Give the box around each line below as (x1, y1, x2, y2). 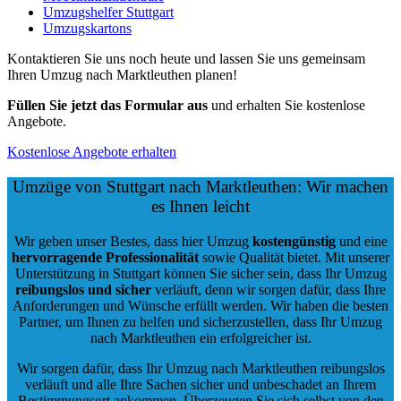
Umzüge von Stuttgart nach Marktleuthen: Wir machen (13, 176, 388, 196)
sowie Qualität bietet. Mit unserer (199, 249, 389, 265)
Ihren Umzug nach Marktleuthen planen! (7, 67, 237, 83)
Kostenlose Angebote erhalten (7, 144, 176, 160)
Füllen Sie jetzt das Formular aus (7, 98, 208, 114)
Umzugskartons (43, 21, 132, 37)
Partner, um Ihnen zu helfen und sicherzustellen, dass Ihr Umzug (19, 313, 382, 329)
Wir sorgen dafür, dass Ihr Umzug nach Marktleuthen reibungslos (16, 360, 385, 376)
